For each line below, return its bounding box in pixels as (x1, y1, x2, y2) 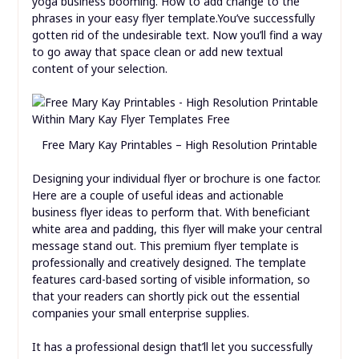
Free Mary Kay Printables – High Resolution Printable (42, 137, 317, 153)
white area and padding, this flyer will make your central (31, 221, 322, 237)
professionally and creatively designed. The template (31, 255, 306, 271)
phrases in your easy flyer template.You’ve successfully (31, 10, 315, 26)
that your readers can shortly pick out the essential (31, 288, 300, 305)
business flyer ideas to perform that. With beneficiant (31, 204, 310, 220)
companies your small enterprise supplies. (31, 305, 249, 321)
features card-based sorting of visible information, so (31, 272, 310, 288)
